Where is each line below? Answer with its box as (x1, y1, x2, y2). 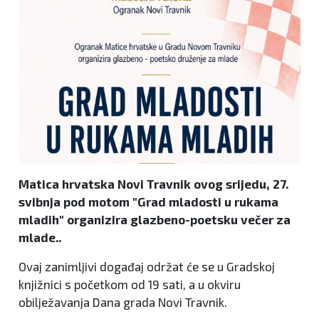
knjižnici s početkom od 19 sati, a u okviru (19, 277, 241, 292)
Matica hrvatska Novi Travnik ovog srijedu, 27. (19, 177, 288, 192)
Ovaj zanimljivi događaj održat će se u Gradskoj (19, 259, 275, 274)
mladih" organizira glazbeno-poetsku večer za (19, 212, 291, 227)
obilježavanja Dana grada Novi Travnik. (19, 295, 227, 310)
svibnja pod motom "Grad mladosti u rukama (19, 194, 278, 209)
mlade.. (19, 230, 61, 245)
